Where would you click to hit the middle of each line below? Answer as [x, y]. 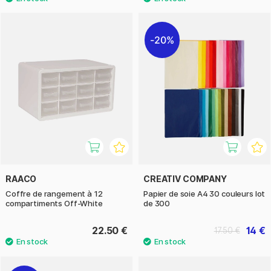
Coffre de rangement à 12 [54, 194]
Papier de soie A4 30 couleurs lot [204, 194]
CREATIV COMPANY [185, 179]
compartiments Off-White [54, 204]
